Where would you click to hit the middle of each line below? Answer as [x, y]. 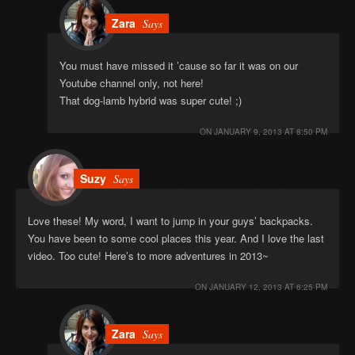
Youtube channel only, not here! [132, 82]
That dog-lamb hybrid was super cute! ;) [151, 100]
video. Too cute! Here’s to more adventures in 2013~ [148, 255]
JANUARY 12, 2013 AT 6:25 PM [268, 286]
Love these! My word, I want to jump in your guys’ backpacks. [170, 220]
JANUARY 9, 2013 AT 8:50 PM [271, 131]
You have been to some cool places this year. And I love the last [176, 238]
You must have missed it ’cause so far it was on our [179, 65]
